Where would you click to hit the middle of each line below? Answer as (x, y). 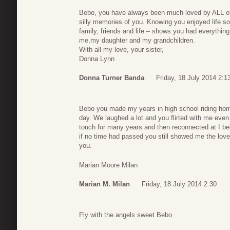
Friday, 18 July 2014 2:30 (179, 184)
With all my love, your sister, (121, 49)
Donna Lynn (97, 59)
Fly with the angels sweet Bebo (126, 215)
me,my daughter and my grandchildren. (137, 40)
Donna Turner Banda (112, 78)
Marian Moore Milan (108, 165)
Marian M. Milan (104, 184)
